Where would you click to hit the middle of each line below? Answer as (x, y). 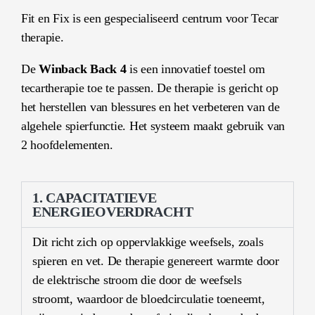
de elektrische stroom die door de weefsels (137, 280)
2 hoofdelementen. (67, 145)
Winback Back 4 (83, 69)
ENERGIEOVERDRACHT (113, 212)
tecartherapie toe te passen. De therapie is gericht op (150, 88)
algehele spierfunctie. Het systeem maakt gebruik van (153, 126)
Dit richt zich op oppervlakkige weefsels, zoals (148, 242)
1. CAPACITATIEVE (95, 198)
